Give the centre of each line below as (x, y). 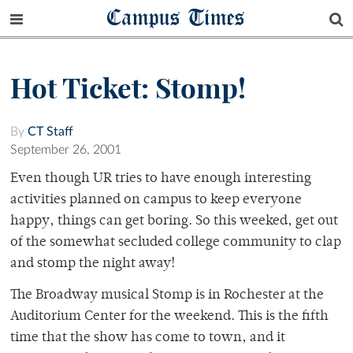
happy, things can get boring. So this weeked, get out (174, 222)
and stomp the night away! (93, 264)
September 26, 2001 (66, 150)
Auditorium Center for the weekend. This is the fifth (169, 317)
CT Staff (50, 132)
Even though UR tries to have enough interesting (161, 179)
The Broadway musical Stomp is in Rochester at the (167, 296)
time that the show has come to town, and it (148, 338)
